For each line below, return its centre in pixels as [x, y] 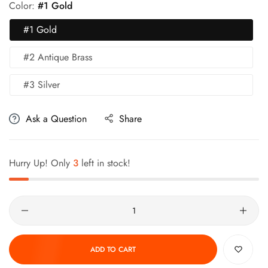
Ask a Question [56, 119]
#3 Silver [42, 85]
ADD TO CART [113, 249]
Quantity [25, 203]
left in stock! [104, 163]
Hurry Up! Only [41, 163]
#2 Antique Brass [58, 57]
